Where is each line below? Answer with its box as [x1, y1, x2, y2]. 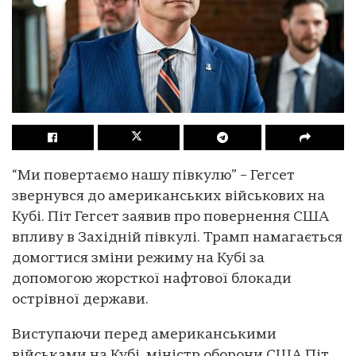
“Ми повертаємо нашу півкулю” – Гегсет [12, 168, 295, 184]
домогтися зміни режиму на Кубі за [12, 250, 265, 266]
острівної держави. [12, 292, 149, 308]
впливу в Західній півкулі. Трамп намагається [12, 230, 342, 246]
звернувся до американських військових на [12, 188, 325, 204]
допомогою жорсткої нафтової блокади [12, 271, 292, 287]
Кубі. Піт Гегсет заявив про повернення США [12, 209, 329, 225]
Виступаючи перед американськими [12, 327, 277, 342]
